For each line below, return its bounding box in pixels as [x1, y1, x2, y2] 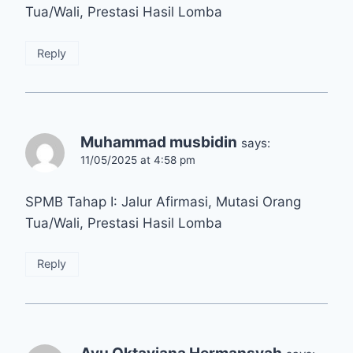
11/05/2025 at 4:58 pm [80, 153, 195, 166]
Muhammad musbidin [80, 132, 237, 151]
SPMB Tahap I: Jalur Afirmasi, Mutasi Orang [25, 193, 301, 210]
